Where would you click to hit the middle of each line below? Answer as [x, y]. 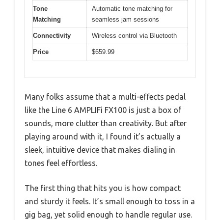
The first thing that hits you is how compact [103, 188]
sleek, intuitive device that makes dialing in [100, 150]
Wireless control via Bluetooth [134, 36]
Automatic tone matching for [132, 9]
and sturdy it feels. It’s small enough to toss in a [110, 201]
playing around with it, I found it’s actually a [103, 136]
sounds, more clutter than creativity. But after [106, 123]
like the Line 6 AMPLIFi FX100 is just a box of [103, 110]
